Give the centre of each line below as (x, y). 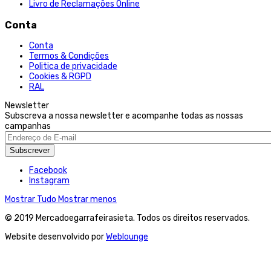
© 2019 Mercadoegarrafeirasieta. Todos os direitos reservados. (127, 218)
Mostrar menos (87, 199)
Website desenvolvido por (55, 237)
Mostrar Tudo (31, 199)
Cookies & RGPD (60, 76)
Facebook (48, 170)
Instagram (49, 180)
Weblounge (127, 237)
